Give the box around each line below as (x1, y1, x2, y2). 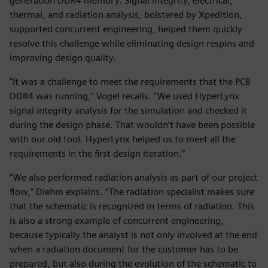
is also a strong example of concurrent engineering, (10, 215, 224, 227)
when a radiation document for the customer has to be (10, 243, 238, 255)
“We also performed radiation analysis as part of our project (10, 172, 258, 184)
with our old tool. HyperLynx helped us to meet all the (10, 133, 236, 145)
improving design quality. (10, 52, 116, 64)
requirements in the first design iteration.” (10, 148, 185, 160)
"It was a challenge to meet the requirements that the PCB (10, 76, 251, 88)
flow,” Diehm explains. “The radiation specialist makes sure (10, 186, 254, 198)
